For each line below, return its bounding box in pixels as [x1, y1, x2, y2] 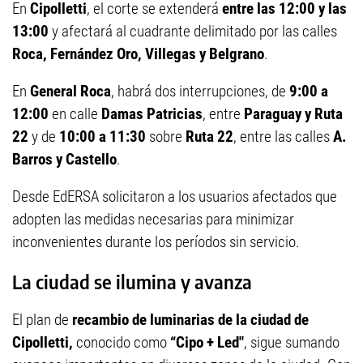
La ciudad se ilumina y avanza [12, 270, 252, 293]
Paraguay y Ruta [244, 105, 343, 123]
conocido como [73, 333, 170, 352]
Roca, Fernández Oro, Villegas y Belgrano [12, 45, 264, 63]
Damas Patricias [101, 105, 203, 123]
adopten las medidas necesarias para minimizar [12, 210, 294, 228]
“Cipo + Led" [170, 333, 244, 352]
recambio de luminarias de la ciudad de [72, 310, 309, 330]
